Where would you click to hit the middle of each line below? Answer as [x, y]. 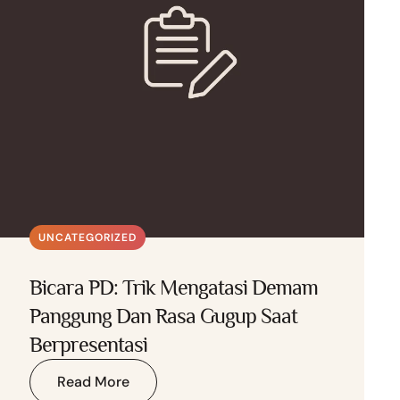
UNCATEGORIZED [88, 237]
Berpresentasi [89, 344]
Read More [94, 382]
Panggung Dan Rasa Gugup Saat [164, 316]
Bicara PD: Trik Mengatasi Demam [174, 287]
